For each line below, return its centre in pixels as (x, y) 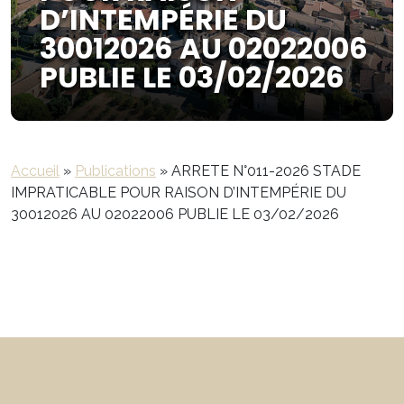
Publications (115, 171)
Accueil (35, 171)
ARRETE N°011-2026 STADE (266, 171)
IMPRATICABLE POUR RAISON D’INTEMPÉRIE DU (179, 193)
